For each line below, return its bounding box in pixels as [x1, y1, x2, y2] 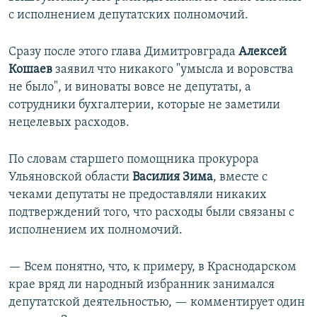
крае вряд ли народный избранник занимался [8, 278, 275, 292]
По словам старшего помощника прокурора [8, 153, 259, 167]
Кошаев [8, 63, 55, 77]
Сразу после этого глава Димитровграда [8, 45, 236, 59]
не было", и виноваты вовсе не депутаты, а [8, 81, 251, 95]
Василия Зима [132, 171, 213, 185]
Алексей [236, 45, 287, 59]
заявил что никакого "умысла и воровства [55, 63, 294, 77]
